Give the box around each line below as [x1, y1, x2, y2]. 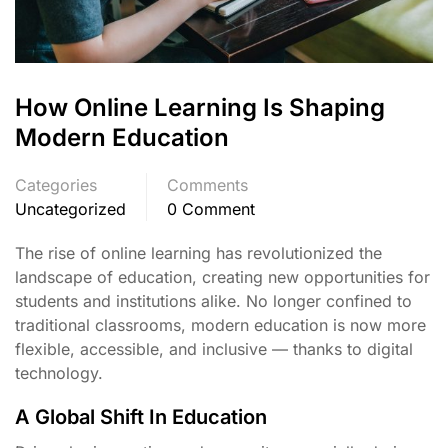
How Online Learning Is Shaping [15, 92, 385, 122]
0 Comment [167, 198, 255, 219]
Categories [15, 174, 97, 195]
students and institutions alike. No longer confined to [15, 290, 412, 311]
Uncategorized [15, 198, 126, 219]
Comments [167, 174, 248, 195]
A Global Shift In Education [15, 404, 267, 429]
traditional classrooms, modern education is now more [15, 314, 426, 335]
